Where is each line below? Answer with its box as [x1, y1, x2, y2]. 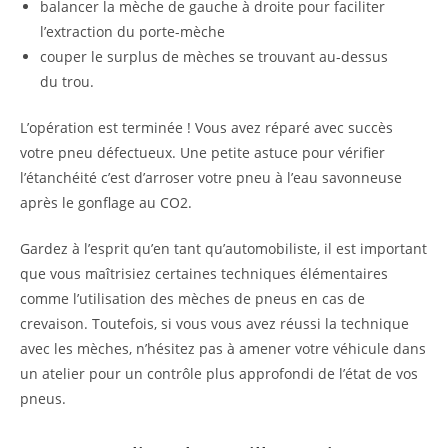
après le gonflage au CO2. [20, 192, 192, 212]
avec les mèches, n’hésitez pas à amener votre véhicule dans [20, 338, 426, 358]
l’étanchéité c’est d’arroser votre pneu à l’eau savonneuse [20, 167, 402, 187]
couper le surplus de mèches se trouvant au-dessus [40, 46, 388, 66]
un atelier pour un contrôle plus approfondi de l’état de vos [20, 363, 418, 383]
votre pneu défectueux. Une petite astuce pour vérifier [20, 142, 385, 162]
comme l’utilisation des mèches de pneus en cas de [20, 288, 365, 308]
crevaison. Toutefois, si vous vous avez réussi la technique [20, 313, 409, 333]
